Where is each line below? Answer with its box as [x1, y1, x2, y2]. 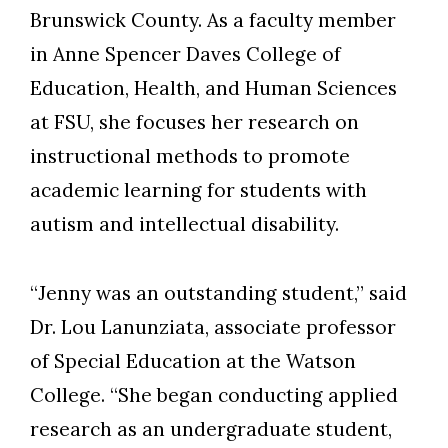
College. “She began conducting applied [30, 383, 398, 408]
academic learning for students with [30, 178, 367, 203]
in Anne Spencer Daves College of [30, 42, 341, 67]
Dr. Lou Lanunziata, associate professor [30, 315, 396, 340]
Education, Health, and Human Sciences [30, 76, 397, 101]
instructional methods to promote [30, 144, 350, 169]
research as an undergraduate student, [30, 417, 392, 442]
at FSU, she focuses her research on [30, 110, 359, 135]
